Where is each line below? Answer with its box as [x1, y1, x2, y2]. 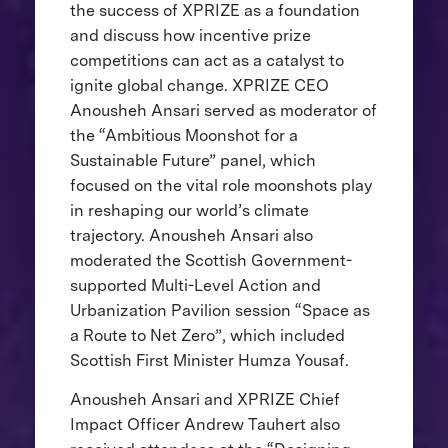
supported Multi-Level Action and [69, 276, 321, 296]
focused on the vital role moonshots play [69, 176, 372, 196]
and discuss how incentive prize [69, 26, 311, 46]
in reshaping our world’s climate [69, 201, 309, 221]
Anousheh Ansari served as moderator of [69, 101, 377, 121]
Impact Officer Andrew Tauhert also [69, 415, 340, 435]
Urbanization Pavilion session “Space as [69, 301, 370, 321]
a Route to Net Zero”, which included [69, 326, 345, 346]
